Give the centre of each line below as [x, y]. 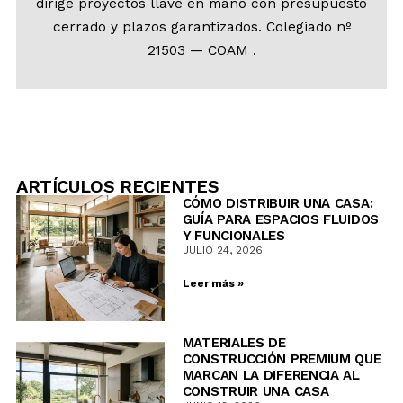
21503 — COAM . [201, 50]
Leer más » [213, 284]
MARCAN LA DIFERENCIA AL [271, 376]
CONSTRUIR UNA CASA [255, 392]
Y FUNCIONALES [233, 236]
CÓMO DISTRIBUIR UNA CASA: [278, 204]
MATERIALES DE [234, 343]
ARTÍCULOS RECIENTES [118, 187]
